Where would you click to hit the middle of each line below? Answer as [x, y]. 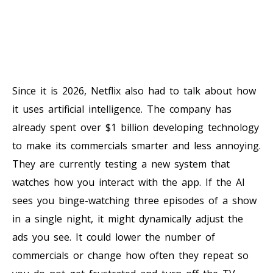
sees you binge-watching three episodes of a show [134, 200]
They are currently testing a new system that [121, 164]
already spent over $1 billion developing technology [136, 127]
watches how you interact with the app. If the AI [129, 182]
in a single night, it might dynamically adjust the [128, 218]
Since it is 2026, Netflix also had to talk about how [134, 90]
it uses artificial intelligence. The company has [122, 109]
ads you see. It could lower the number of [114, 237]
